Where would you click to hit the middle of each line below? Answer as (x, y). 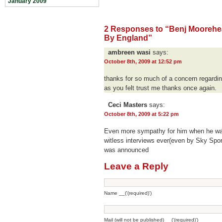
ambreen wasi (129, 52)
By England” (128, 38)
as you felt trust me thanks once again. (160, 88)
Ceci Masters (128, 105)
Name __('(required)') (128, 193)
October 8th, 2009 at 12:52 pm (143, 61)
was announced (126, 150)
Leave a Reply (136, 166)
